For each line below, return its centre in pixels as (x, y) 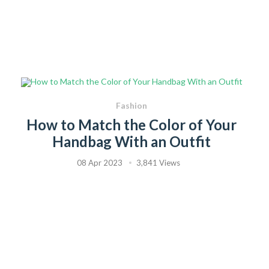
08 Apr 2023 (100, 163)
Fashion (131, 106)
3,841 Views (158, 163)
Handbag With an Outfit (131, 142)
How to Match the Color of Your (131, 125)
